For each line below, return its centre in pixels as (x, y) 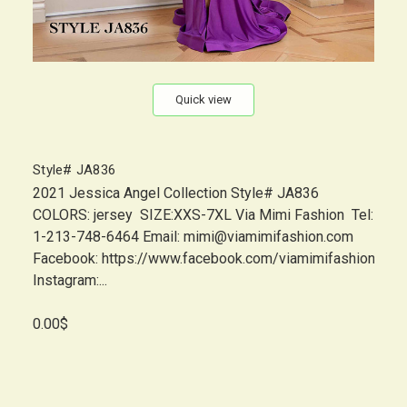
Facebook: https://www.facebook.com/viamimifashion (204, 259)
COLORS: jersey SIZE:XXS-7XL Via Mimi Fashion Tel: (203, 215)
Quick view (203, 100)
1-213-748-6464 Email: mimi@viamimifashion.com (193, 237)
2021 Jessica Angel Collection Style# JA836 (181, 194)
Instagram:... (70, 281)
